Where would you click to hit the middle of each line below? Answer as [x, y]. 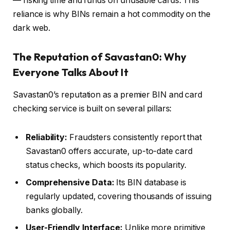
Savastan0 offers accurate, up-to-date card [109, 151]
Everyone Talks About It [71, 72]
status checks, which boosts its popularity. [106, 165]
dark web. [32, 28]
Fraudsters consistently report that [135, 137]
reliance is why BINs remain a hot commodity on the [112, 14]
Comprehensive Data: [70, 182]
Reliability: [47, 137]
